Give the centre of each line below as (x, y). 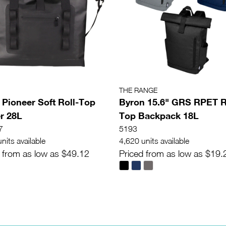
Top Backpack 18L (159, 116)
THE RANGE (138, 90)
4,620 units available (154, 141)
